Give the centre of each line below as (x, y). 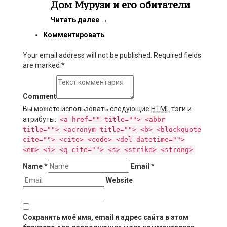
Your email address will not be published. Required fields (112, 55)
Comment (40, 97)
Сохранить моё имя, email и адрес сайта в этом (106, 218)
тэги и (181, 109)
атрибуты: (40, 119)
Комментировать (74, 35)
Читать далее (76, 20)
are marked (42, 66)
